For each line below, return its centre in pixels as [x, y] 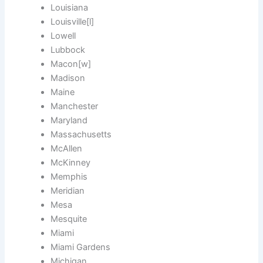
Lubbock [68, 50]
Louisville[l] [73, 22]
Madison [68, 78]
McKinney [71, 163]
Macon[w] [71, 64]
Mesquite [69, 219]
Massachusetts [81, 135]
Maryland [69, 121]
